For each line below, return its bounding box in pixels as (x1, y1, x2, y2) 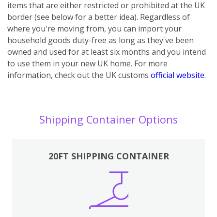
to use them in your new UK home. (7, 58, 132, 69)
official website (151, 69, 204, 80)
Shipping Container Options (39, 112, 178, 126)
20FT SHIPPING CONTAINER (48, 150, 169, 162)
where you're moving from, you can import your (7, 23, 182, 34)
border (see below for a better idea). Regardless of (7, 11, 190, 22)
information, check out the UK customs (7, 69, 151, 80)
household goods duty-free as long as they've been (7, 34, 194, 46)
